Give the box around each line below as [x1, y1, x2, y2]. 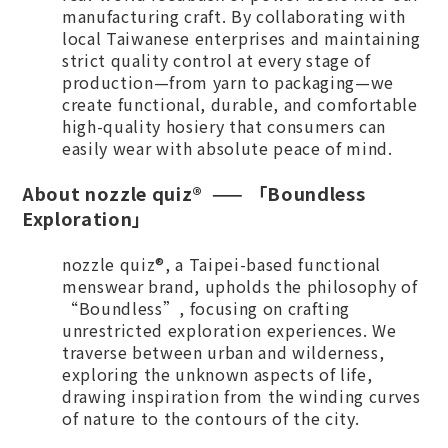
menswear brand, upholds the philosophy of [62, 274, 418, 298]
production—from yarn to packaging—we [62, 70, 394, 94]
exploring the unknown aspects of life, [62, 362, 373, 386]
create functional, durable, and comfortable [62, 92, 418, 116]
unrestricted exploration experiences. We [62, 318, 397, 342]
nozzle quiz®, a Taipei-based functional [62, 252, 381, 276]
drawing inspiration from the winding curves [62, 384, 421, 408]
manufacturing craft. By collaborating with [62, 4, 406, 28]
